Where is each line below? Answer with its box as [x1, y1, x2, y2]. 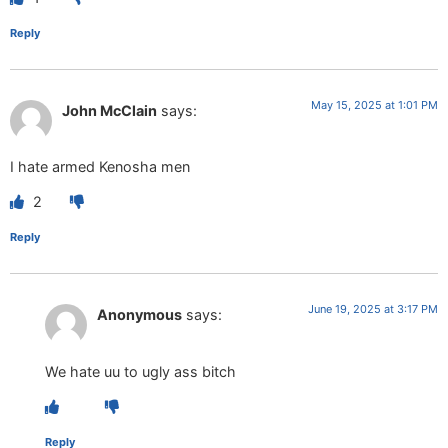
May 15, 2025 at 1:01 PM [311, 97, 438, 112]
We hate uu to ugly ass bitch [45, 362, 236, 380]
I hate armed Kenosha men [10, 158, 190, 176]
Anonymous [97, 306, 182, 324]
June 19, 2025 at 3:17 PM [308, 302, 438, 317]
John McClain [62, 101, 157, 119]
